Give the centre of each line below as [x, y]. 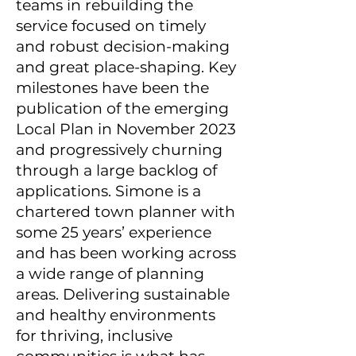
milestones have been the [112, 88]
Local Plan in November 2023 [126, 129]
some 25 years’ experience [114, 232]
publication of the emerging [122, 108]
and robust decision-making [123, 46]
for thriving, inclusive [94, 336]
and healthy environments [116, 315]
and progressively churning [119, 150]
